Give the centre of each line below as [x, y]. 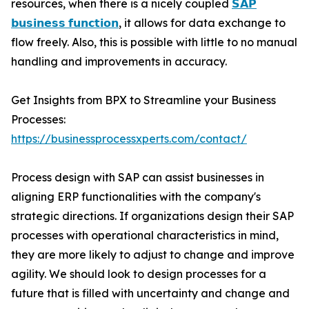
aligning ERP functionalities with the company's [136, 197]
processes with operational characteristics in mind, [145, 236]
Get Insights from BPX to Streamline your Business [143, 100]
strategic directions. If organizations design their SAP [152, 216]
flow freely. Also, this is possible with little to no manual [154, 42]
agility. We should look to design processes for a [139, 274]
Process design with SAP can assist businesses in [138, 178]
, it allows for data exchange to [202, 23]
